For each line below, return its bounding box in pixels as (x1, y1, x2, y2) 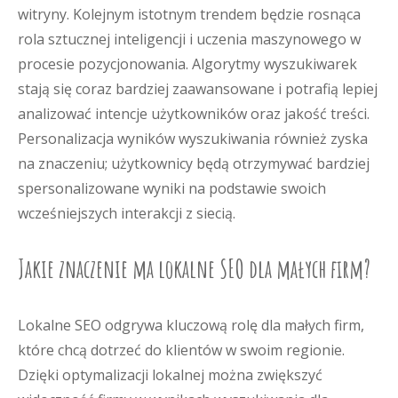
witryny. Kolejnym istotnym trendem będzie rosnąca (18, 4, 361, 24)
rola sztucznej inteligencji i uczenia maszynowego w (18, 29, 361, 49)
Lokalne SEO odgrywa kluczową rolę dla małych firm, (18, 315, 364, 335)
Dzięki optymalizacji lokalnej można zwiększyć (18, 365, 322, 385)
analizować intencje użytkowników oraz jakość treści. (18, 104, 370, 123)
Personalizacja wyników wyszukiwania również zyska (18, 129, 368, 148)
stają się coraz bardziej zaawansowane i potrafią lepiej (18, 79, 378, 99)
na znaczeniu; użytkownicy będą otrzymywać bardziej (18, 154, 370, 173)
